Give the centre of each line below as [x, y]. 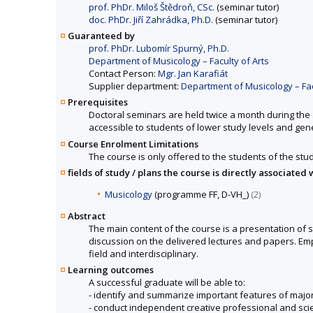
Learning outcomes [111, 270]
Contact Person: [123, 74]
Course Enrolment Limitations [133, 144]
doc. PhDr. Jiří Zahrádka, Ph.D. [151, 20]
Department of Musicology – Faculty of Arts [179, 61]
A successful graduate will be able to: [167, 282]
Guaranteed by [101, 36]
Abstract [87, 216]
